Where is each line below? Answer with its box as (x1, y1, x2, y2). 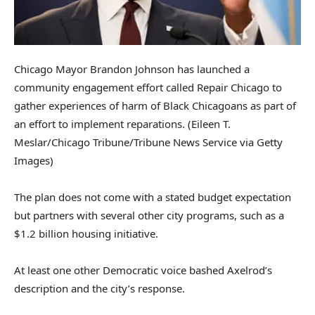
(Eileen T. (188, 117, 231, 131)
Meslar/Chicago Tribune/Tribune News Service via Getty (14, 135, 283, 150)
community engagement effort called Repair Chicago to (14, 80, 282, 95)
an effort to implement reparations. (14, 117, 185, 131)
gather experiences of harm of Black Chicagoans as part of (14, 98, 296, 113)
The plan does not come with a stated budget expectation (14, 190, 291, 205)
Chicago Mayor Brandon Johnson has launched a (14, 62, 250, 77)
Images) (14, 153, 53, 168)
